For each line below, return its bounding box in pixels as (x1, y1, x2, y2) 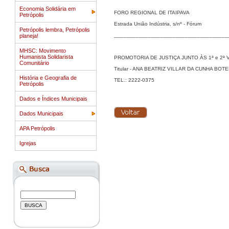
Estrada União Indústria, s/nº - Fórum (114, 21, 201, 27)
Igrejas (19, 140, 36, 146)
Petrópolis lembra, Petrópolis (19, 27, 90, 33)
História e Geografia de (19, 75, 77, 81)
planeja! (19, 33, 38, 39)
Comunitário (19, 60, 49, 66)
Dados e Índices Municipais (19, 96, 87, 102)
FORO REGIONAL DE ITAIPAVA (114, 10, 190, 15)
